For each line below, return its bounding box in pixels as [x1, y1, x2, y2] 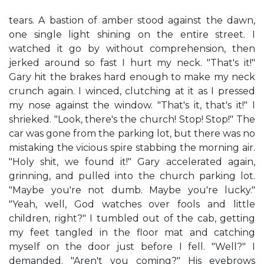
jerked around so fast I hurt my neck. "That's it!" [9, 57, 255, 68]
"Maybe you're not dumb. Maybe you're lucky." [9, 184, 255, 196]
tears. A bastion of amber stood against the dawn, [9, 15, 255, 26]
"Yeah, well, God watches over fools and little [9, 199, 255, 210]
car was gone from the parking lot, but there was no [9, 128, 255, 139]
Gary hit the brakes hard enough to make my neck [9, 71, 255, 82]
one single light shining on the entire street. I [9, 29, 255, 40]
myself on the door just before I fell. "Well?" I [9, 241, 255, 252]
